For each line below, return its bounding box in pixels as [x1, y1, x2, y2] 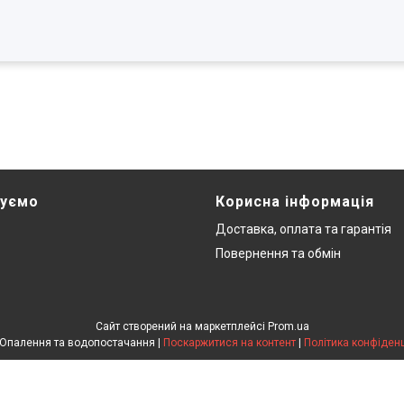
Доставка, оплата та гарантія [216, 221, 391, 236]
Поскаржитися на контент [163, 335, 296, 349]
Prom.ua [267, 319, 309, 333]
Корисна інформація [216, 192, 374, 210]
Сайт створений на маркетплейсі [95, 319, 268, 333]
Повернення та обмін [216, 245, 341, 261]
